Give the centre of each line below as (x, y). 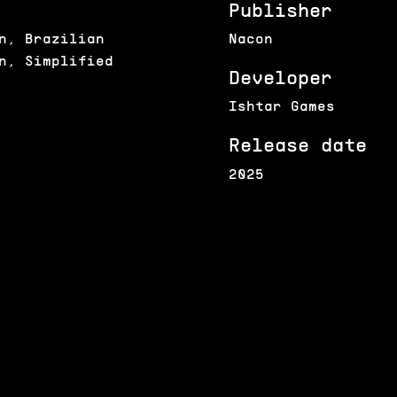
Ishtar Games (281, 108)
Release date (297, 147)
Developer (280, 80)
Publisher (280, 12)
